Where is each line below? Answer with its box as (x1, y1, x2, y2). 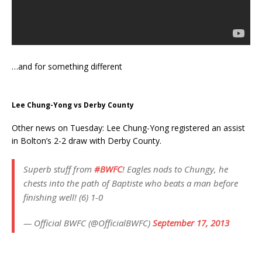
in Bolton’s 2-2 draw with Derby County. (12, 135, 161, 146)
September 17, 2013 (153, 217, 229, 229)
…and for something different (12, 61, 122, 72)
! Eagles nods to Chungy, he (122, 163, 228, 175)
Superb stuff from (23, 163, 94, 175)
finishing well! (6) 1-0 (23, 191, 103, 203)
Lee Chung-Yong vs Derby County (12, 100, 134, 110)
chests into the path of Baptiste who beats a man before (23, 177, 238, 189)
